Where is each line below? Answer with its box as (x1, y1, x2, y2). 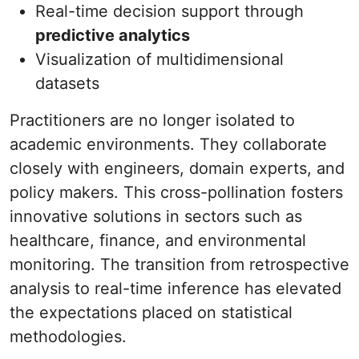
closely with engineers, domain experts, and (10, 159, 345, 178)
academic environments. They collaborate (10, 135, 327, 154)
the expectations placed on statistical (10, 303, 292, 322)
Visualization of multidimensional (35, 50, 284, 69)
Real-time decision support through (35, 2, 304, 21)
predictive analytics (35, 26, 190, 45)
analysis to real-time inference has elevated (10, 279, 341, 298)
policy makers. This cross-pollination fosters (10, 183, 343, 202)
